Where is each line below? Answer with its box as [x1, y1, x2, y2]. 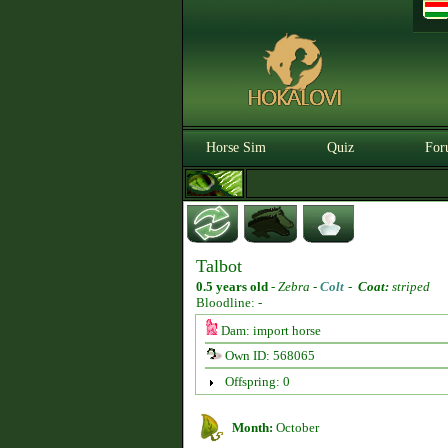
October [273, 420, 319, 435]
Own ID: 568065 [221, 348, 315, 363]
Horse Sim [206, 140, 266, 155]
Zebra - [278, 279, 320, 294]
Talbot [196, 256, 242, 276]
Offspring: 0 [224, 374, 290, 389]
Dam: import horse [217, 323, 321, 338]
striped [389, 279, 430, 294]
